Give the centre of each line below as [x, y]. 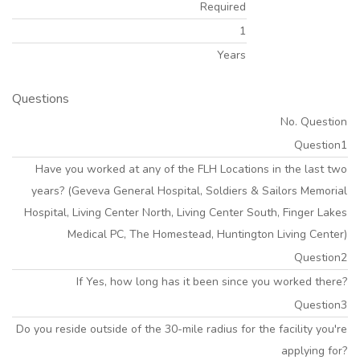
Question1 [321, 145]
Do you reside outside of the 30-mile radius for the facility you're [182, 329]
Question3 [321, 305]
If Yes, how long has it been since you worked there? [212, 282]
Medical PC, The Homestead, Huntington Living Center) [207, 234]
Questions [41, 99]
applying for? [314, 351]
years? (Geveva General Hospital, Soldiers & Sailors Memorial [189, 191]
